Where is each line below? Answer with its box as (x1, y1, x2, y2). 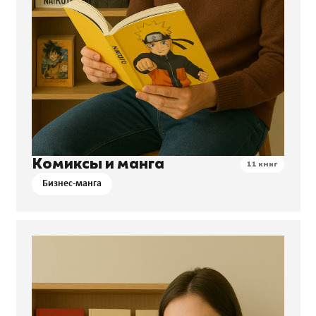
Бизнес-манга (42, 178, 102, 190)
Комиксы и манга (32, 155, 164, 174)
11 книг (247, 160, 278, 169)
